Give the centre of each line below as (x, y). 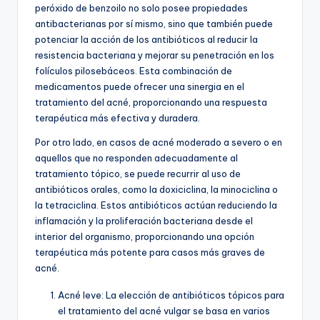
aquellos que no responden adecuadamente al (136, 158)
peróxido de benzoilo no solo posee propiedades (141, 8)
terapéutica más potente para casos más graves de (150, 252)
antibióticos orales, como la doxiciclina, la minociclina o (156, 190)
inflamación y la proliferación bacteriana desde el (144, 221)
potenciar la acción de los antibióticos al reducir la (146, 40)
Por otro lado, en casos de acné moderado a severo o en (159, 142)
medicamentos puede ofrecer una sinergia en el (140, 87)
